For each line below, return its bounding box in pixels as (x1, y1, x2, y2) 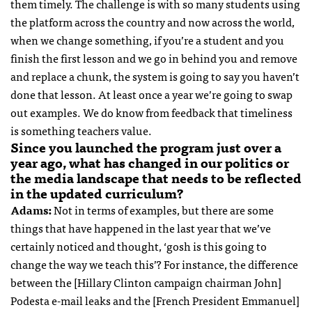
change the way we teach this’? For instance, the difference (10, 255, 298, 274)
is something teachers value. (10, 121, 152, 140)
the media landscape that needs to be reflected (10, 167, 302, 189)
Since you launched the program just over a (10, 136, 281, 158)
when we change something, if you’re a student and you (10, 31, 284, 49)
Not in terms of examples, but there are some (52, 201, 274, 219)
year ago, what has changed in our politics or (10, 152, 289, 173)
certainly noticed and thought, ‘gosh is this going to (10, 237, 267, 256)
